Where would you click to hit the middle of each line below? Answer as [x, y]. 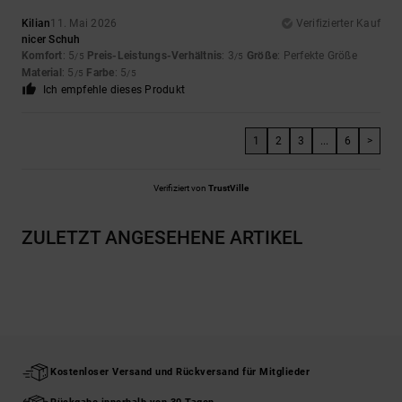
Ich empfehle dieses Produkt [114, 90]
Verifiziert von [181, 188]
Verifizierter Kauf [338, 24]
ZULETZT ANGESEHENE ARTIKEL [162, 238]
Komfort [42, 56]
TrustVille [228, 188]
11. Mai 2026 [84, 24]
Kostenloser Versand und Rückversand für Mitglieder [180, 372]
